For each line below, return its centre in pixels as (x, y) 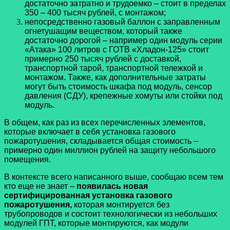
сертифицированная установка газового (88, 195)
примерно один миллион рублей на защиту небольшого (110, 150)
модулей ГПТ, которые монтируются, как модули (96, 223)
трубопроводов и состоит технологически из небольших (111, 214)
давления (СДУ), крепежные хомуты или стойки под (123, 95)
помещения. (27, 159)
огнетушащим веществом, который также (103, 31)
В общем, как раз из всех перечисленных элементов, (105, 122)
